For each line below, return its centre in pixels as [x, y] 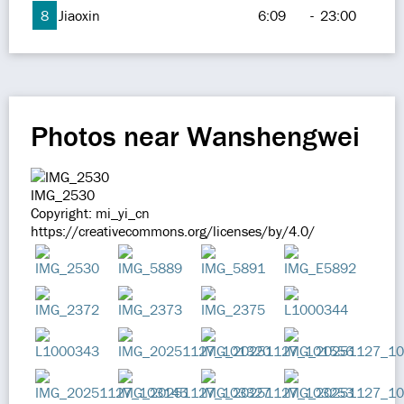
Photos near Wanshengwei [195, 136]
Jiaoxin [79, 15]
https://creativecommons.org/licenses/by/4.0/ [173, 231]
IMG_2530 [63, 195]
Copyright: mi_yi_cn [90, 213]
